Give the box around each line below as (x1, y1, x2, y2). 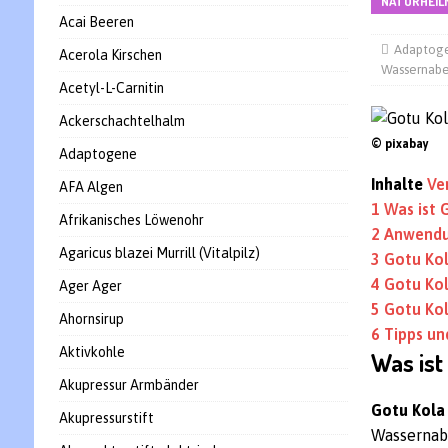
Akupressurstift (58, 410, 154, 426)
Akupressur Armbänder (58, 377, 199, 393)
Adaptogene (58, 146, 137, 162)
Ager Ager (58, 278, 122, 294)
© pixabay (371, 137, 430, 151)
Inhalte (371, 175, 424, 193)
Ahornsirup (58, 311, 124, 327)
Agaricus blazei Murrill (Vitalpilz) (58, 245, 260, 261)
